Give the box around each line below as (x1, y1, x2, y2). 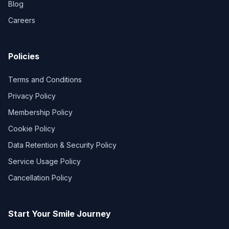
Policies (8, 51, 39, 62)
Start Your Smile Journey (8, 209, 111, 219)
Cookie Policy (8, 124, 55, 133)
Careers (8, 16, 35, 25)
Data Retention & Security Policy (8, 141, 117, 150)
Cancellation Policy (8, 173, 72, 182)
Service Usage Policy (8, 157, 81, 166)
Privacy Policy (8, 91, 56, 101)
